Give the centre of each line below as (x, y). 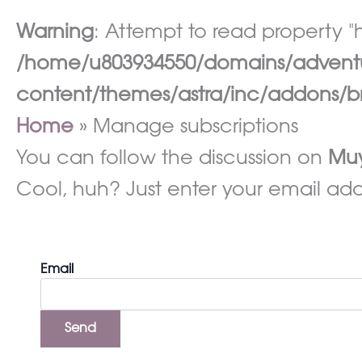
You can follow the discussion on (172, 159)
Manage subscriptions (196, 128)
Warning (55, 33)
